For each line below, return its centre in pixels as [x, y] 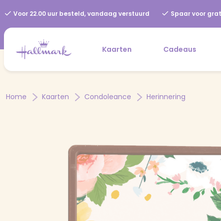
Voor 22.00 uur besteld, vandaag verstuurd [81, 14]
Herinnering [166, 96]
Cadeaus [180, 49]
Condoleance [109, 96]
